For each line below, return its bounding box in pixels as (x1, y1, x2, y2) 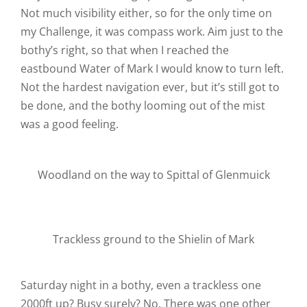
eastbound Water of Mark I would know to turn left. (20, 61, 284, 76)
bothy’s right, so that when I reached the (20, 42, 229, 58)
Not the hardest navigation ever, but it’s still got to (20, 79, 280, 95)
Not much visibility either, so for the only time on (20, 5, 272, 21)
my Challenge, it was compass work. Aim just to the (20, 24, 283, 39)
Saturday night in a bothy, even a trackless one (20, 278, 261, 293)
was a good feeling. (20, 116, 119, 132)
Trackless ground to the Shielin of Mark (53, 232, 254, 247)
